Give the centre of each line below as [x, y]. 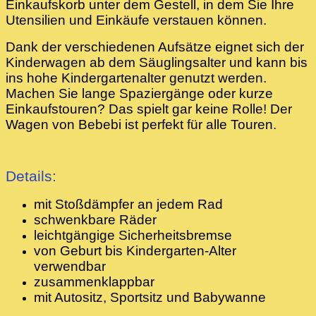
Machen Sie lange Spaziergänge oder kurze [139, 93]
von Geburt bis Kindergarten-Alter [135, 250]
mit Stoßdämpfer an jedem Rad [128, 204]
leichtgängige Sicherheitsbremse [133, 235]
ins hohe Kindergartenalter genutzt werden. [136, 78]
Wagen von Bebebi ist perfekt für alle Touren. [141, 124]
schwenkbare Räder [95, 219]
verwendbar [70, 266]
